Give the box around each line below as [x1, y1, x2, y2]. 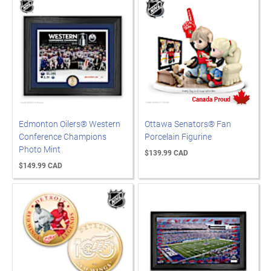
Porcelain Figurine [145, 131, 212, 142]
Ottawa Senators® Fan [145, 118, 231, 129]
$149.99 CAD [19, 160, 62, 170]
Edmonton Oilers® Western [19, 118, 120, 129]
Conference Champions [19, 131, 106, 142]
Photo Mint [19, 143, 60, 155]
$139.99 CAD [145, 148, 188, 157]
